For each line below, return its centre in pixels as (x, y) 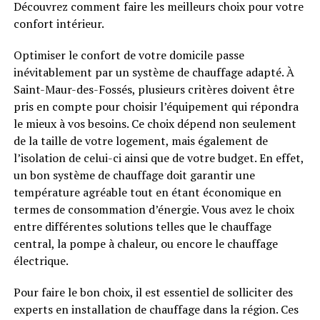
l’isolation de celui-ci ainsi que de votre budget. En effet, (158, 158)
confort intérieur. (59, 24)
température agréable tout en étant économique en (147, 192)
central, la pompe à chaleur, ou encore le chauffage (145, 244)
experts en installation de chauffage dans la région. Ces (156, 309)
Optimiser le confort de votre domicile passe (129, 55)
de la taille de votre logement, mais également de (140, 141)
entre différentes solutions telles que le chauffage (142, 226)
